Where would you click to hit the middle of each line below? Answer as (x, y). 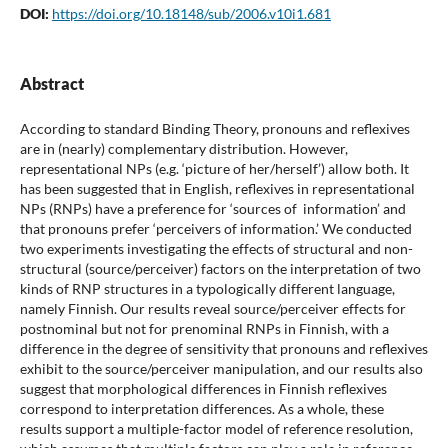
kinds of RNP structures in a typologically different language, (207, 288)
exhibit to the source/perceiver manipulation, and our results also (221, 368)
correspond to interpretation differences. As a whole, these (201, 408)
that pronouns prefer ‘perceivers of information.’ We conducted (215, 228)
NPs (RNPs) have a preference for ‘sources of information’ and (212, 208)
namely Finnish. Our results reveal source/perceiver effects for (212, 308)
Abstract (51, 83)
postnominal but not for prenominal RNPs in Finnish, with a (204, 328)
